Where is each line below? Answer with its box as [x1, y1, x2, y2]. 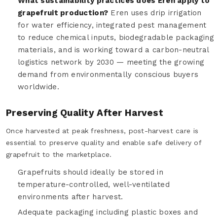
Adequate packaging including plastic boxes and [18, 207, 198, 217]
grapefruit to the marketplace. [6, 150, 112, 158]
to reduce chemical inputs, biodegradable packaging [18, 33, 214, 42]
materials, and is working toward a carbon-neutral [18, 45, 209, 54]
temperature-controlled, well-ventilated [18, 180, 170, 189]
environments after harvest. [18, 192, 123, 201]
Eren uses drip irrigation [108, 8, 202, 17]
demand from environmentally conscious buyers [18, 70, 199, 79]
